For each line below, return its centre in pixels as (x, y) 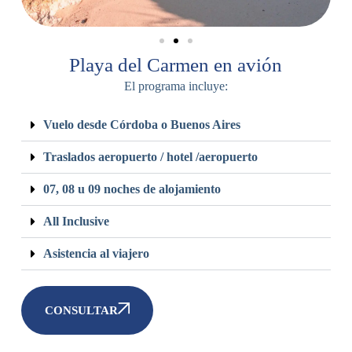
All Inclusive (76, 222)
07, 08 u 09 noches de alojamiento (132, 189)
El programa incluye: (176, 86)
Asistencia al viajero (96, 254)
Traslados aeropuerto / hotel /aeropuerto (150, 157)
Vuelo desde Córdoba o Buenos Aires (141, 125)
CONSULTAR (81, 311)
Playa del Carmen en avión (176, 65)
